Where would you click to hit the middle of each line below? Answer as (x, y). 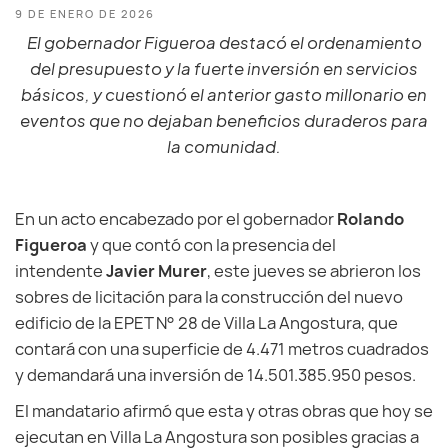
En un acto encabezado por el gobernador (176, 219)
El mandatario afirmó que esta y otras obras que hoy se (224, 411)
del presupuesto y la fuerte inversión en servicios (224, 68)
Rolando (370, 219)
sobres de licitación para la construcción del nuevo (209, 297)
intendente (60, 271)
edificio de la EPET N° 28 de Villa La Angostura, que (206, 323)
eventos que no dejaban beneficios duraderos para (224, 120)
